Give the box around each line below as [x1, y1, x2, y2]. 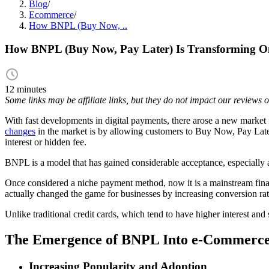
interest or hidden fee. [5, 137, 86, 148]
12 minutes [5, 84, 46, 95]
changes [5, 126, 35, 137]
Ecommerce [29, 10, 74, 20]
